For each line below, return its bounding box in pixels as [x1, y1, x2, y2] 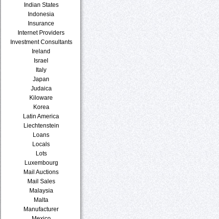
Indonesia [28, 11, 55, 17]
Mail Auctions [23, 169, 59, 175]
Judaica [31, 85, 52, 91]
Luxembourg [24, 159, 58, 166]
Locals [32, 141, 50, 147]
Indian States [24, 1, 59, 8]
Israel [34, 57, 49, 64]
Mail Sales [27, 178, 55, 184]
